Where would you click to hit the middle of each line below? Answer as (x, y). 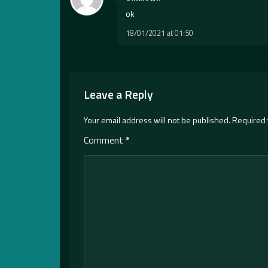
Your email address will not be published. (157, 120)
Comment (105, 140)
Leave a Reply (118, 95)
